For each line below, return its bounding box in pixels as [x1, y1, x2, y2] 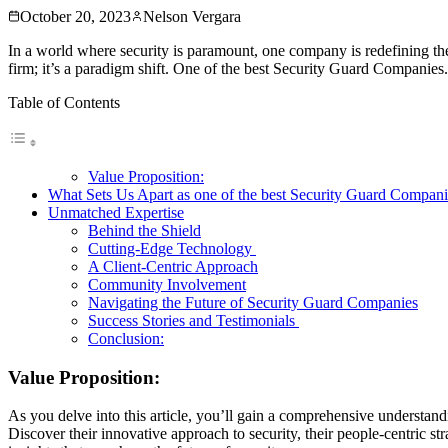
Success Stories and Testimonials [88, 311, 299, 329]
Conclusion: [88, 329, 164, 347]
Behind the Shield [88, 221, 201, 239]
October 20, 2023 [20, 7, 131, 25]
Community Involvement [88, 275, 246, 293]
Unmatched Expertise [48, 203, 184, 221]
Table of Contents [8, 93, 120, 111]
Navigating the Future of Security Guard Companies [88, 293, 418, 311]
